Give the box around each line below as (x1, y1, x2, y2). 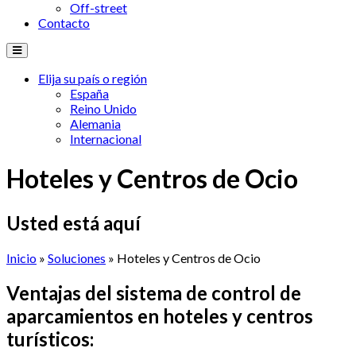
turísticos (6, 327, 90, 350)
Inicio (6, 250, 37, 265)
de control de (182, 281, 301, 304)
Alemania (70, 115, 121, 131)
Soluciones (48, 250, 106, 265)
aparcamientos (6, 304, 133, 327)
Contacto (38, 14, 90, 30)
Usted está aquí (6, 211, 141, 234)
